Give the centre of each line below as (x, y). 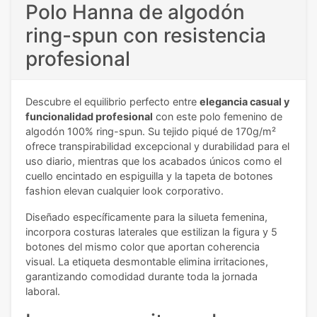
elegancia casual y (244, 101)
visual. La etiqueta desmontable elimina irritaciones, (147, 261)
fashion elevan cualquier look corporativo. (125, 190)
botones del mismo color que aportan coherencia (143, 246)
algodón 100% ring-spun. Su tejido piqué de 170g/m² (151, 131)
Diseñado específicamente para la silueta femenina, (146, 217)
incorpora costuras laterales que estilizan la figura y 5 (151, 231)
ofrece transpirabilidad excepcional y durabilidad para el (157, 146)
